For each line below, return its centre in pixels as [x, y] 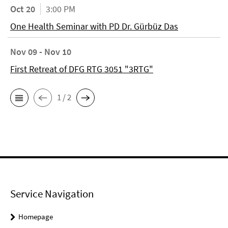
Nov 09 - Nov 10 [41, 51]
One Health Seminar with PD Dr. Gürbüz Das [94, 26]
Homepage [36, 216]
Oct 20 [23, 9]
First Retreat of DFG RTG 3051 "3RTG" [82, 69]
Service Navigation [52, 193]
